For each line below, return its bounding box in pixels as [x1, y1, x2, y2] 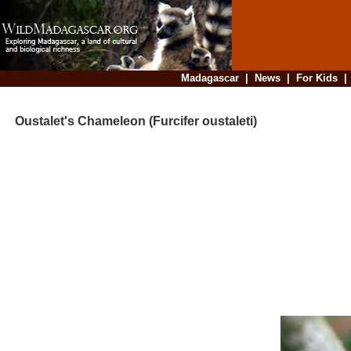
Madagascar [180, 72, 239, 84]
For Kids [295, 72, 338, 84]
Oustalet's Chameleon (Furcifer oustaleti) [2, 114, 257, 128]
